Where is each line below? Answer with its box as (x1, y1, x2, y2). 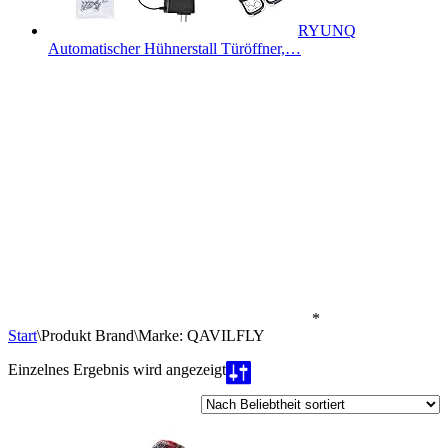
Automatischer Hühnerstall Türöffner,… (48, 40, 301, 57)
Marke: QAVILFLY (138, 327, 265, 344)
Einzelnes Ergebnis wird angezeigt (8, 361, 226, 378)
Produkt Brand (41, 327, 134, 344)
